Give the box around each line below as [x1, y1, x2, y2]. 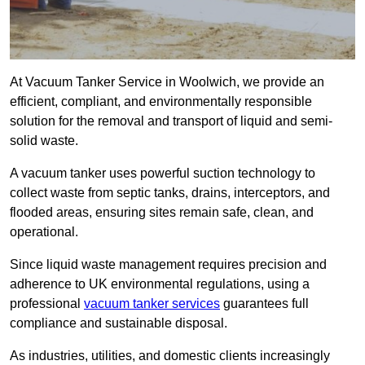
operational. [10, 225, 78, 240]
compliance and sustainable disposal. [10, 316, 227, 331]
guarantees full [220, 297, 309, 311]
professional [10, 297, 84, 311]
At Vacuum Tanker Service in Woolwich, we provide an [10, 75, 324, 90]
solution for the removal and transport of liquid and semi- [10, 114, 332, 129]
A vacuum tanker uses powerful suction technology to [10, 166, 315, 181]
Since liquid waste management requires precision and [10, 257, 327, 272]
